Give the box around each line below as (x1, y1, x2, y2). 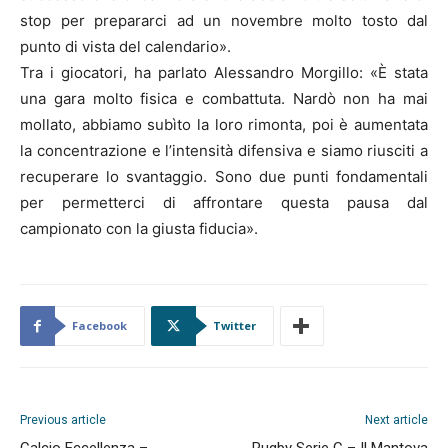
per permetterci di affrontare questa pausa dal (20, 193, 428, 213)
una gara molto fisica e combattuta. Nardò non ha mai (20, 89, 428, 109)
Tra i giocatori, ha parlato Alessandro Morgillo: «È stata (20, 63, 428, 83)
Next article (365, 413, 428, 428)
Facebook (72, 318, 127, 334)
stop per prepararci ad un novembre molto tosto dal (20, 11, 428, 31)
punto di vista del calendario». (20, 37, 231, 57)
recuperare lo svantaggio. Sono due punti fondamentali (20, 167, 428, 187)
